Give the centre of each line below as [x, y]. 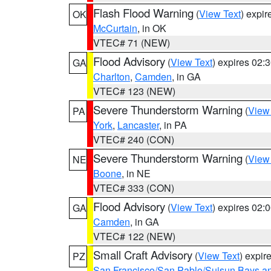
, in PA [173, 125]
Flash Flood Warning [143, 13]
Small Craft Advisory [143, 255]
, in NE [136, 173]
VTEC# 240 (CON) [134, 139]
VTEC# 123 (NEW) [134, 91]
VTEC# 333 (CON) [134, 188]
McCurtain [115, 28]
